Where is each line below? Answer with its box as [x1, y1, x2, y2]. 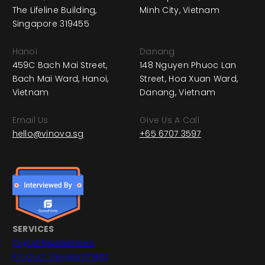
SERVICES [12, 223, 54, 235]
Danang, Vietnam [140, 86, 216, 99]
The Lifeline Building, [12, 4, 97, 17]
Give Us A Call [140, 114, 199, 127]
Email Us [12, 114, 49, 127]
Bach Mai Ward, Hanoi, [12, 73, 109, 85]
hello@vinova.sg [12, 128, 84, 140]
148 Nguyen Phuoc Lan [140, 59, 237, 72]
